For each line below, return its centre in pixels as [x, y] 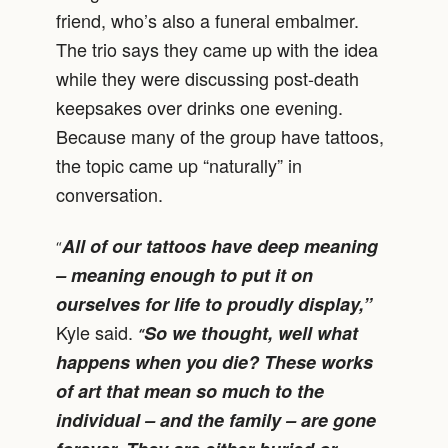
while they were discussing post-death [207, 78]
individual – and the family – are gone [216, 419]
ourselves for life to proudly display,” [214, 303]
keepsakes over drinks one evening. [199, 107]
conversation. [109, 194]
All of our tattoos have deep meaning [220, 245]
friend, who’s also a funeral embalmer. [207, 20]
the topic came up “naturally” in [179, 165]
